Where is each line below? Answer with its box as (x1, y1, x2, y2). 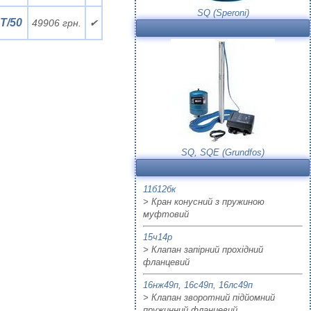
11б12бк (143, 184, 176, 194)
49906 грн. (31, 17, 81, 28)
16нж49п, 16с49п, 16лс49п (143, 280, 253, 290)
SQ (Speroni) (196, 8, 249, 18)
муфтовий (143, 209, 189, 219)
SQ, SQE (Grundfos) (181, 147, 264, 158)
